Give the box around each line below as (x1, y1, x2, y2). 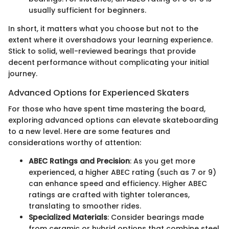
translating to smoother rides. (29, 201, 141, 212)
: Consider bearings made (107, 212, 204, 223)
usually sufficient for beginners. (29, 5, 146, 16)
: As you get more (130, 156, 195, 167)
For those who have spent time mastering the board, (8, 104, 205, 114)
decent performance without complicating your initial (8, 57, 209, 68)
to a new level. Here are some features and (8, 126, 170, 137)
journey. (8, 68, 37, 79)
